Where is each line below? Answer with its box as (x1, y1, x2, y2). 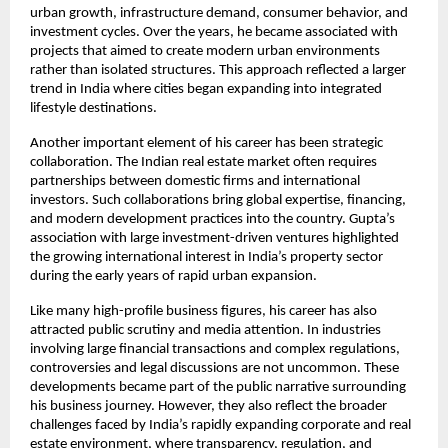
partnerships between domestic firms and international (30, 173, 360, 189)
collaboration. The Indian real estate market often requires (30, 154, 377, 170)
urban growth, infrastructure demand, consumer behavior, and (30, 5, 408, 21)
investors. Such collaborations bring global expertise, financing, (30, 192, 406, 208)
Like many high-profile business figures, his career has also (30, 303, 377, 319)
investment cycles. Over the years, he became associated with (30, 24, 398, 40)
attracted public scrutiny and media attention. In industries (30, 322, 381, 338)
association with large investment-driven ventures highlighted (30, 230, 399, 246)
